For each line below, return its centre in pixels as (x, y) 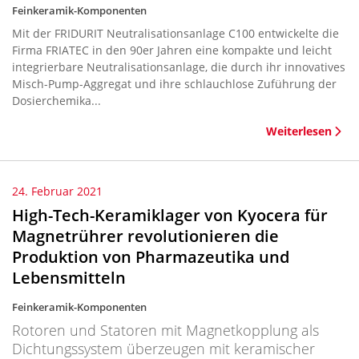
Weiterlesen (299, 131)
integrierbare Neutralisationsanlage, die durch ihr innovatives (179, 67)
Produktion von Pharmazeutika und (151, 257)
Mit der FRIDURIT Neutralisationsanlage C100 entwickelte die (175, 33)
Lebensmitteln (69, 278)
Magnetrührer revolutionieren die (145, 236)
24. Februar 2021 (57, 191)
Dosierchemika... (56, 101)
